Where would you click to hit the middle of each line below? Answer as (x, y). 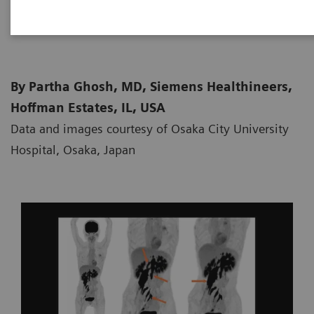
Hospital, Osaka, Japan (73, 150)
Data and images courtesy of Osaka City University (150, 129)
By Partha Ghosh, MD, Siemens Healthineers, (151, 87)
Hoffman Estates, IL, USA (88, 108)
